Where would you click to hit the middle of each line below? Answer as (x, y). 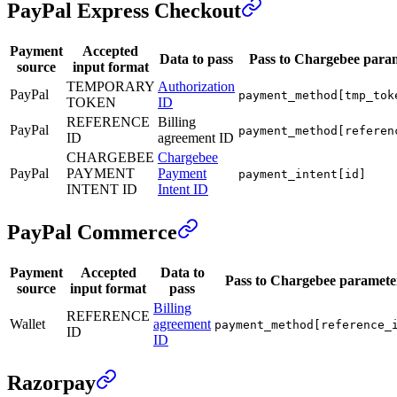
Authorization (196, 87)
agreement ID (196, 138)
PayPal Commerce (92, 233)
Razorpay (51, 382)
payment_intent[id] (302, 175)
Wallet (27, 324)
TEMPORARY (110, 87)
